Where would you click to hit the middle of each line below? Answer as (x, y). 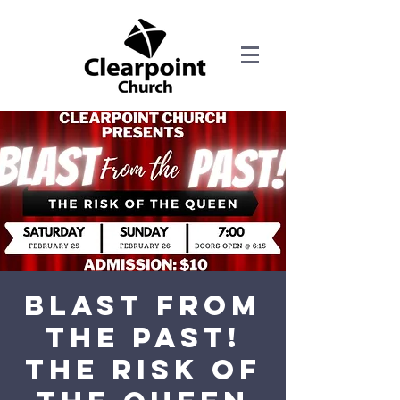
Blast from (143, 305)
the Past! (143, 337)
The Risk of (143, 370)
